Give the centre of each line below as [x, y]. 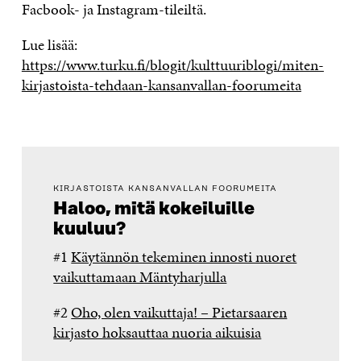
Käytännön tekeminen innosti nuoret [184, 256]
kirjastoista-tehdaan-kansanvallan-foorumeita [161, 85]
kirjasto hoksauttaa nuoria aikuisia [158, 332]
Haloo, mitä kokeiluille [154, 209]
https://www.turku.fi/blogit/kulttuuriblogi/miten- [172, 64]
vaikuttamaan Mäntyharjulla [140, 276]
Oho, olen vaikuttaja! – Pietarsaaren [179, 312]
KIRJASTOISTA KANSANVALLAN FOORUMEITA [166, 189]
